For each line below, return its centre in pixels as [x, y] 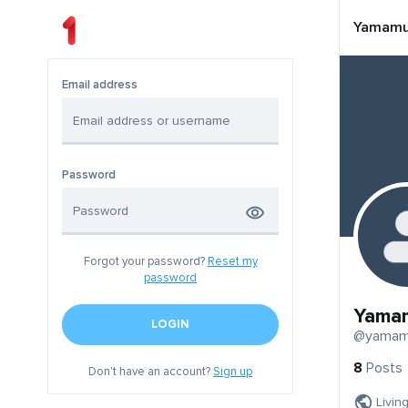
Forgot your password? [145, 262]
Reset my [232, 262]
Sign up [233, 372]
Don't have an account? [151, 372]
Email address [100, 85]
